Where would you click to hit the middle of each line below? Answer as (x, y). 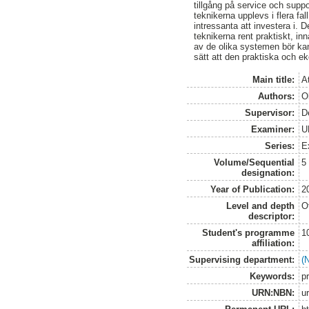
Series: (280, 146)
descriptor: (272, 216)
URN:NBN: (273, 292)
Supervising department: (242, 259)
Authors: (277, 96)
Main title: (274, 79)
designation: (268, 172)
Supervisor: (270, 112)
